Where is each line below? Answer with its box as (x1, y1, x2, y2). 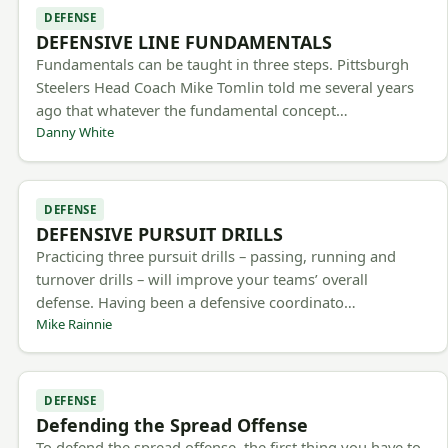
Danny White (36, 123, 115, 142)
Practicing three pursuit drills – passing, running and (36, 245, 397, 266)
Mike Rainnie (36, 314, 113, 333)
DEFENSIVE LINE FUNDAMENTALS (36, 30, 333, 55)
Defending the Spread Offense (36, 412, 309, 437)
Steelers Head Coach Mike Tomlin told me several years (36, 77, 415, 98)
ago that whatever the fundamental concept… (36, 100, 349, 121)
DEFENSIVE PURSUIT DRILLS (36, 221, 284, 246)
